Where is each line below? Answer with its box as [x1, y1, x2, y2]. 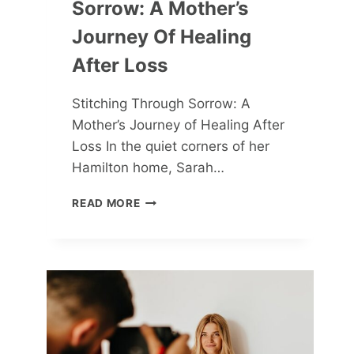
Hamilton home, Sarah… [72, 159, 225, 175]
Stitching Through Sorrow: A [72, 95, 251, 111]
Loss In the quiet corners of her [72, 137, 270, 154]
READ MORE [72, 196, 141, 209]
